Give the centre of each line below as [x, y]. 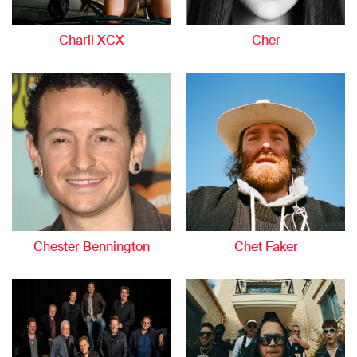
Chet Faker [266, 247]
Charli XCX [91, 40]
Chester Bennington [91, 247]
